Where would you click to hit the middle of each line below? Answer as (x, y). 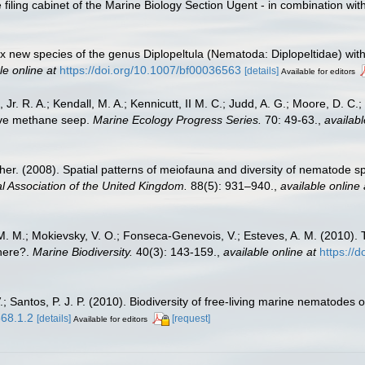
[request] (191, 318)
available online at (270, 251)
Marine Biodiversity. (83, 251)
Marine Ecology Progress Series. (177, 120)
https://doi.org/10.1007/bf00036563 (150, 70)
